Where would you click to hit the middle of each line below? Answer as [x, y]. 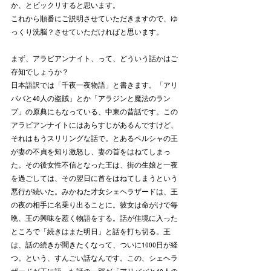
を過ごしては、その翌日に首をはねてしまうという [94, 178]
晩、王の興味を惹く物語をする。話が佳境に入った [94, 218]
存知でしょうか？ [40, 72]
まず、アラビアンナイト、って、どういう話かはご [94, 59]
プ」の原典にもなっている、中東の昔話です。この [94, 112]
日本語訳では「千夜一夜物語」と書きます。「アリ [94, 85]
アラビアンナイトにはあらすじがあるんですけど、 [94, 125]
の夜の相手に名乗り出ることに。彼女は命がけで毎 [94, 205]
